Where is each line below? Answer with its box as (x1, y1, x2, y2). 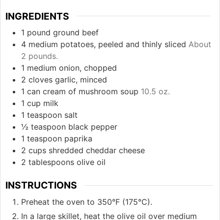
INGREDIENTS (5, 10, 69, 22)
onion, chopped (59, 63, 117, 73)
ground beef (53, 27, 99, 38)
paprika (64, 134, 92, 144)
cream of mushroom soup (43, 86, 138, 97)
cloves (28, 75, 53, 85)
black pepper (68, 122, 117, 132)
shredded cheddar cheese (49, 145, 145, 156)
